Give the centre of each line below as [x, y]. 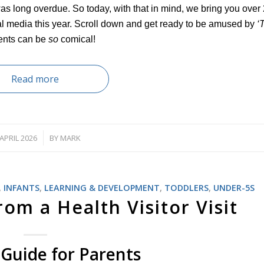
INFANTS [21, 188]
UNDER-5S [234, 188]
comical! [77, 39]
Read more [35, 79]
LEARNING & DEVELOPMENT [102, 188]
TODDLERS [186, 188]
